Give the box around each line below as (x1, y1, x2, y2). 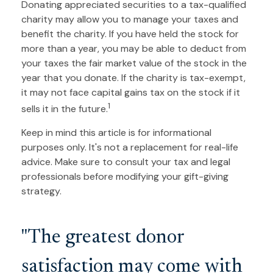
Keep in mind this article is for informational (21, 126, 211, 139)
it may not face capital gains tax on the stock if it (21, 85, 240, 99)
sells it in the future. (21, 102, 108, 115)
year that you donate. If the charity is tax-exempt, (21, 71, 246, 84)
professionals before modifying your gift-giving (21, 169, 229, 183)
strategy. (21, 184, 62, 197)
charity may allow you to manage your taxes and (21, 12, 238, 26)
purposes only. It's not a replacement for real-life (21, 140, 238, 154)
